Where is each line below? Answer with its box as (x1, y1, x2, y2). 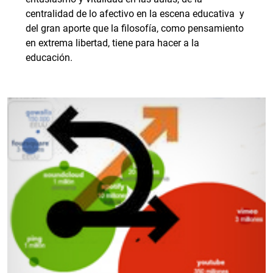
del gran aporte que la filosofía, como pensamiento (26, 23, 244, 34)
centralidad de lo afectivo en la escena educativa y (26, 8, 244, 19)
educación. (26, 52, 73, 63)
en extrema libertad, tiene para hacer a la (26, 37, 199, 49)
